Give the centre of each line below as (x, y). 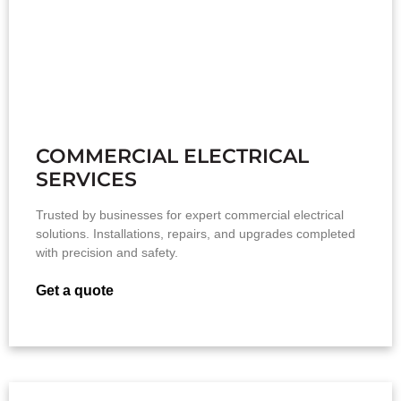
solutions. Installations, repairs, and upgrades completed (196, 233)
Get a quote (75, 290)
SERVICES (86, 179)
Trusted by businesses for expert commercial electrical (190, 214)
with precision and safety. (107, 252)
